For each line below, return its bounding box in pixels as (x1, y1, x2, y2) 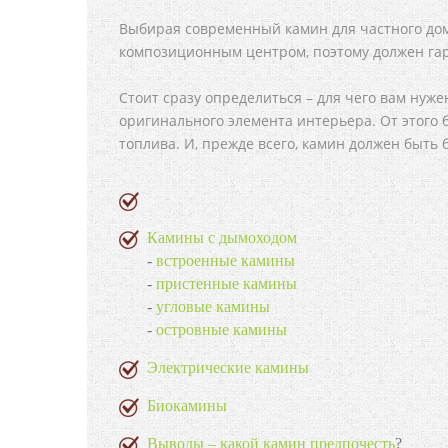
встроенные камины (156, 252, 295, 269)
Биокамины (147, 397, 227, 414)
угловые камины (156, 298, 270, 315)
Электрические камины (147, 359, 309, 376)
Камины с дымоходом (147, 229, 297, 246)
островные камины (156, 321, 287, 338)
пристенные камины (156, 275, 297, 292)
